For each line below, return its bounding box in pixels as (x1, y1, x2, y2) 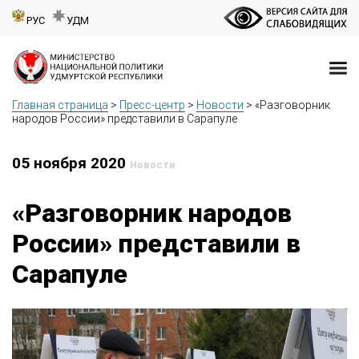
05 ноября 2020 (12, 154, 130, 173)
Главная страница (12, 99, 108, 112)
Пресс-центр (119, 99, 185, 112)
